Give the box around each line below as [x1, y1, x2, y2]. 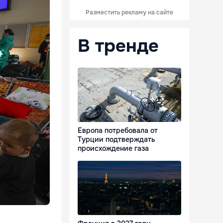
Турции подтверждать [78, 135, 155, 144]
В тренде [78, 34, 159, 57]
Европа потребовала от [78, 126, 158, 135]
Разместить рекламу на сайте [86, 8, 173, 16]
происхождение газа [78, 144, 149, 153]
